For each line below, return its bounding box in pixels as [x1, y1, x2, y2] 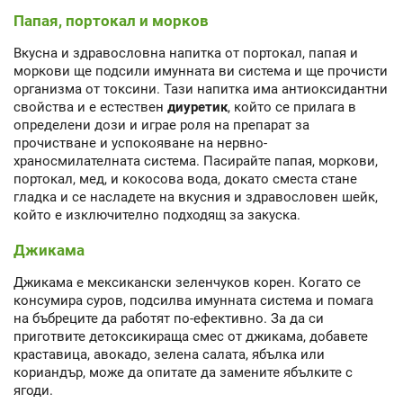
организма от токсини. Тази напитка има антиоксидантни [13, 80, 388, 97]
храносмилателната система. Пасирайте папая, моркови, [13, 152, 378, 169]
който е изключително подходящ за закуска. [13, 206, 300, 223]
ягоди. [13, 382, 53, 399]
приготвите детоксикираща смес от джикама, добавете [13, 328, 368, 345]
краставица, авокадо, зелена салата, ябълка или [13, 346, 325, 363]
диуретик [167, 98, 228, 115]
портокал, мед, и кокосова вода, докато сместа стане [13, 170, 357, 187]
